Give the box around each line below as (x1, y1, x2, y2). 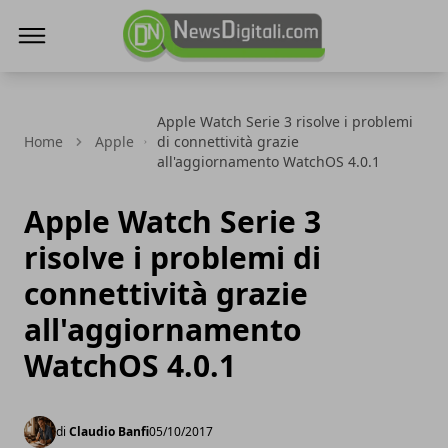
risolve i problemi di (24, 237, 321, 278)
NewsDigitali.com (121, 64, 254, 86)
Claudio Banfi (69, 423, 149, 440)
